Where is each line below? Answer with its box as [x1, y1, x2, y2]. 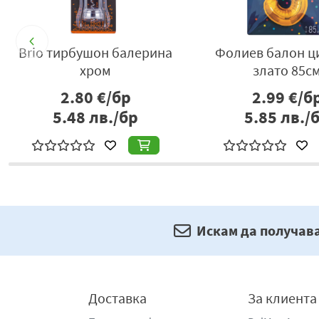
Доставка [88, 289, 147, 308]
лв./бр [85, 106, 139, 129]
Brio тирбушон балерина [19, 43, 173, 62]
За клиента [248, 289, 317, 308]
